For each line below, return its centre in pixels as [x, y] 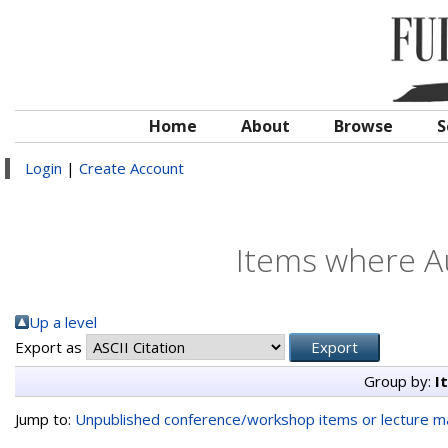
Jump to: [45, 419]
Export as [50, 347]
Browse [363, 126]
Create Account [131, 168]
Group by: [399, 381]
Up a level [63, 322]
